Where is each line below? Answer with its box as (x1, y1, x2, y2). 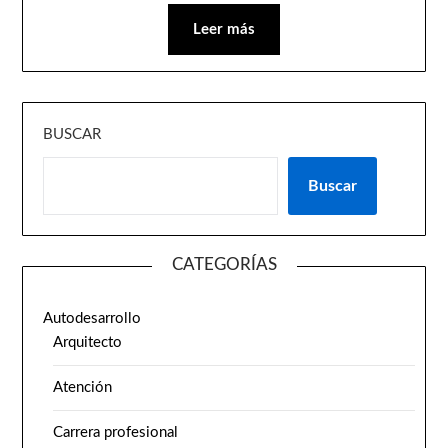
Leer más (193, 21, 255, 37)
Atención (53, 379, 113, 395)
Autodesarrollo (43, 310, 142, 326)
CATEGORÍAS (171, 255, 277, 273)
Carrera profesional (53, 424, 179, 440)
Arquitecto (53, 334, 123, 350)
